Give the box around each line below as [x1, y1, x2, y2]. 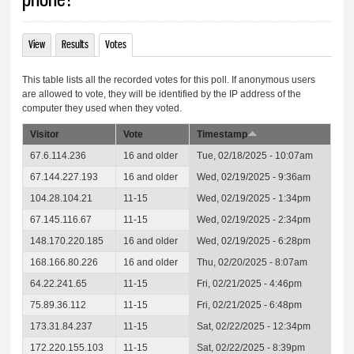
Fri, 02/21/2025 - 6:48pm [197, 299, 303, 311]
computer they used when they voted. [22, 103, 183, 114]
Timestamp [197, 129, 248, 140]
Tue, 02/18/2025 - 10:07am [197, 150, 314, 161]
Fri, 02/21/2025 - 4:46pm [197, 278, 303, 289]
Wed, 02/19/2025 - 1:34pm [197, 193, 311, 204]
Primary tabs [22, 45, 103, 70]
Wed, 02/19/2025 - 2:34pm [197, 214, 311, 225]
